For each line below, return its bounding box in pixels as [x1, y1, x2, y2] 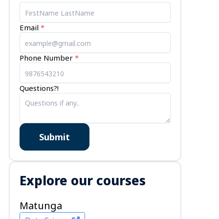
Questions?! [19, 83, 59, 93]
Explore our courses [19, 172, 146, 189]
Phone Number [19, 53, 73, 63]
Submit [39, 131, 70, 143]
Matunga [19, 199, 62, 212]
